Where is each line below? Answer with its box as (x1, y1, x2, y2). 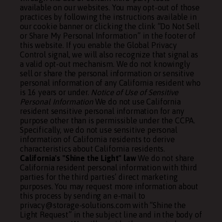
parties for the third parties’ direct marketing (20, 172, 178, 181)
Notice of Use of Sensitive (91, 88, 179, 97)
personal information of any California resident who (20, 78, 201, 87)
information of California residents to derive (20, 135, 175, 144)
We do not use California (93, 97, 181, 106)
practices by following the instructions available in (20, 12, 197, 21)
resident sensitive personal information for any (20, 107, 184, 115)
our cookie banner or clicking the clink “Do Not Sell (20, 22, 200, 31)
